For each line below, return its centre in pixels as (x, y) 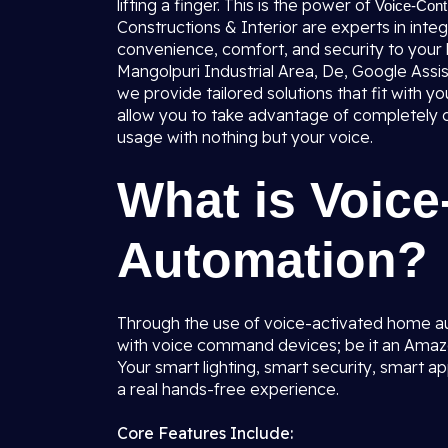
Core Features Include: (205, 433)
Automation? (272, 260)
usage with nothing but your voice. (245, 137)
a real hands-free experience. (228, 389)
